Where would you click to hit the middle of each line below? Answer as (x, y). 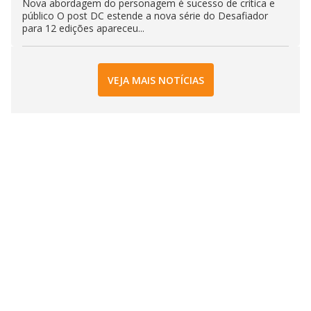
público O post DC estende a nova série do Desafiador (145, 16)
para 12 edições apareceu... (83, 28)
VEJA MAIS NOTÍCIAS (155, 80)
